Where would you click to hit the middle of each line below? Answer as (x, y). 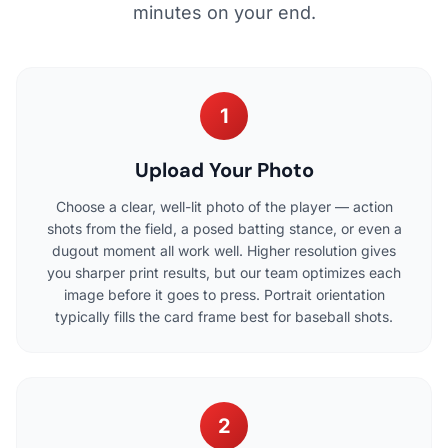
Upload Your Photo (224, 169)
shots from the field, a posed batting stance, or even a (224, 228)
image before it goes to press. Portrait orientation (224, 294)
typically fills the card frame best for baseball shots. (224, 316)
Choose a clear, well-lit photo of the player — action (224, 206)
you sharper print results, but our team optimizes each (224, 272)
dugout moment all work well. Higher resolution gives (224, 250)
